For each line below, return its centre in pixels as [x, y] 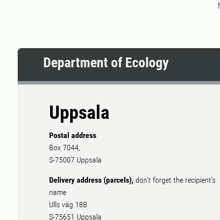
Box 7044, [65, 148]
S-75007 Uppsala [75, 160]
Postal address [73, 136]
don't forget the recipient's [176, 180]
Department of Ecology [106, 63]
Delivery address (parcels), [92, 180]
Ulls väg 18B [68, 205]
